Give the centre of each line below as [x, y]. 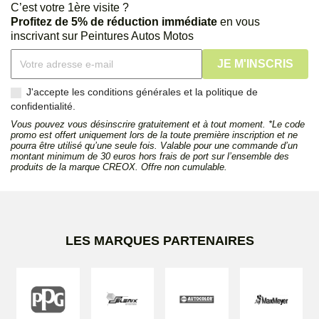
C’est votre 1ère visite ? [70, 8]
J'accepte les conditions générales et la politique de [142, 92]
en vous [239, 22]
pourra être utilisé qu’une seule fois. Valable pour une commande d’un [154, 146]
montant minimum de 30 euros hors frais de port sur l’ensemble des [150, 157]
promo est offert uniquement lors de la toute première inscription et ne [154, 135]
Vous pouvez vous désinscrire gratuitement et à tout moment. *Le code [158, 125]
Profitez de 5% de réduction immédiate [114, 22]
